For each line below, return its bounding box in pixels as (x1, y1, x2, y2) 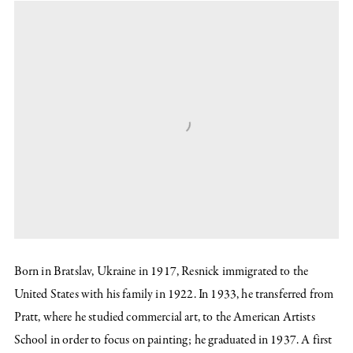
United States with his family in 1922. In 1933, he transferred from (13, 288, 334, 301)
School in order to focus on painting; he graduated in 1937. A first (13, 333, 333, 347)
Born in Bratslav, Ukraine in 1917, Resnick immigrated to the (13, 265, 309, 278)
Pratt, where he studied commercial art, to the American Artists (13, 310, 315, 324)
